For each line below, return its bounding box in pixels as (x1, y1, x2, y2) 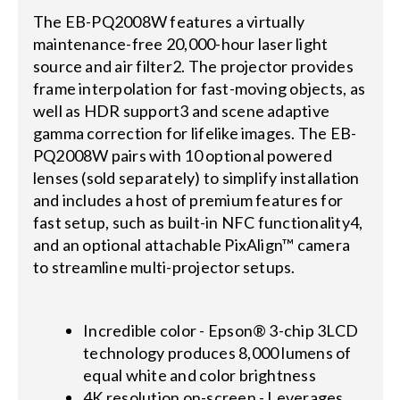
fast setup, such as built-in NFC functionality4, (32, 212, 363, 232)
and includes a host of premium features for (32, 189, 344, 210)
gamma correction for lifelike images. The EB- (32, 122, 357, 143)
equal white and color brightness (83, 364, 316, 385)
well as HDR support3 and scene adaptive (32, 100, 330, 121)
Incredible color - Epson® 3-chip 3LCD (83, 320, 359, 340)
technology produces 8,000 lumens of (83, 342, 352, 362)
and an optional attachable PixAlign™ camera (32, 234, 351, 254)
